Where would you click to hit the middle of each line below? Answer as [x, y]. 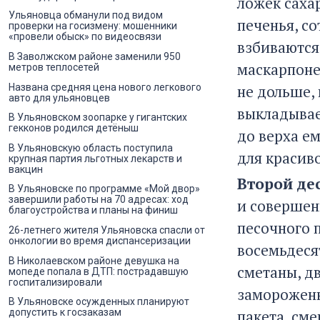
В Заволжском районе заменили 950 [95, 57]
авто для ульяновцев [59, 97]
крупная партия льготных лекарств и [95, 158]
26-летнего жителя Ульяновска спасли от [107, 230]
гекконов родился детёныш [74, 128]
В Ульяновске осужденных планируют [99, 302]
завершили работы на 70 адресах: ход [99, 200]
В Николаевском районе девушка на [94, 260]
